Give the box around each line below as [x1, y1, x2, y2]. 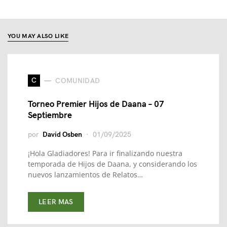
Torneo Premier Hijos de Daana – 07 [28, 99, 164, 110]
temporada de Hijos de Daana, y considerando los [28, 159, 197, 169]
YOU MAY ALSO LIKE [8, 32, 69, 41]
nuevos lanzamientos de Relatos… [28, 170, 143, 180]
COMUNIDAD [55, 76, 100, 85]
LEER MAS [39, 198, 73, 207]
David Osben [43, 130, 82, 139]
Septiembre [28, 110, 72, 121]
